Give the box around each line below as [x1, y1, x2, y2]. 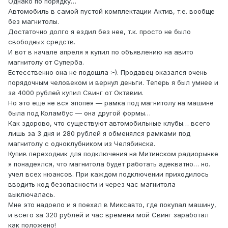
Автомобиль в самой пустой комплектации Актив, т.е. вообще [8, 7, 215, 16]
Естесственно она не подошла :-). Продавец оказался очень [8, 68, 207, 77]
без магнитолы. [8, 17, 59, 26]
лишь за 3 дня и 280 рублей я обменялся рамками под [8, 129, 190, 138]
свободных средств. [8, 38, 75, 46]
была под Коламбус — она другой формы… [8, 109, 151, 118]
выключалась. [8, 190, 55, 199]
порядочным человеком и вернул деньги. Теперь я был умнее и [8, 78, 218, 87]
